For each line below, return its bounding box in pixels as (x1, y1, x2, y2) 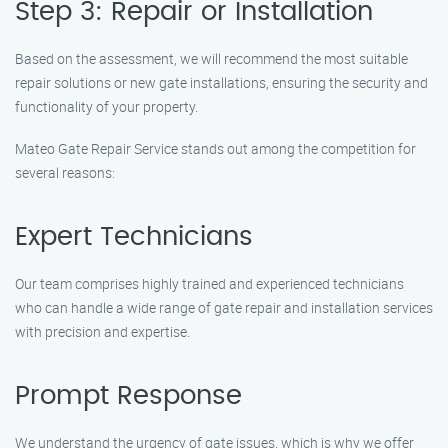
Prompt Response (15, 383, 242, 409)
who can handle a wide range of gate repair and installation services (15, 298, 433, 317)
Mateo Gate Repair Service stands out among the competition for (15, 139, 416, 158)
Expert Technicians (15, 224, 253, 250)
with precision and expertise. (15, 322, 190, 341)
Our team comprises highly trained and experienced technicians (15, 274, 404, 293)
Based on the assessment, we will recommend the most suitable (15, 49, 408, 68)
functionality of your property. (15, 97, 198, 116)
